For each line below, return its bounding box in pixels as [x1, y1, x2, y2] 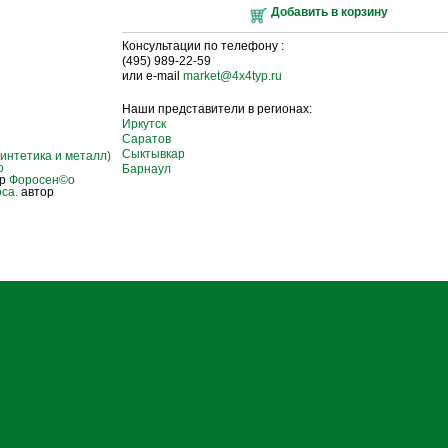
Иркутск [121, 117, 166, 131]
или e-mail [121, 69, 183, 83]
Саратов [121, 132, 171, 146]
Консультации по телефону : [121, 39, 284, 53]
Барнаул [121, 162, 171, 176]
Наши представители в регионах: [121, 102, 312, 116]
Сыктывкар [121, 147, 185, 161]
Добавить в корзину [270, 5, 388, 19]
